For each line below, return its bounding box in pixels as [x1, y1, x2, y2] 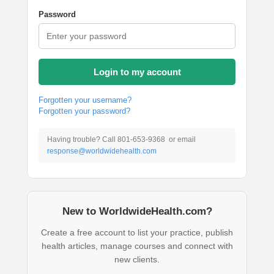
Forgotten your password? [39, 106, 130, 116]
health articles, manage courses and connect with [41, 241, 233, 251]
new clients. [114, 254, 160, 264]
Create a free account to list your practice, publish [41, 228, 233, 237]
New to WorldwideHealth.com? [62, 206, 212, 217]
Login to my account [93, 67, 181, 77]
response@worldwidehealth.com [47, 147, 157, 155]
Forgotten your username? [39, 95, 131, 105]
